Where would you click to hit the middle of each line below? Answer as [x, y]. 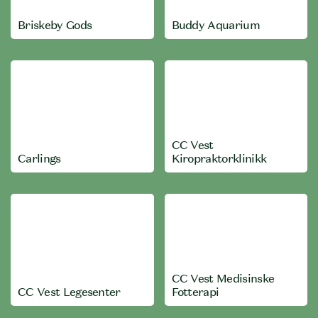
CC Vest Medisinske [223, 278]
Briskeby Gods [55, 25]
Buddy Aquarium [215, 25]
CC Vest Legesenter [69, 292]
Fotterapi [195, 292]
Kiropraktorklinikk [219, 158]
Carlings [39, 158]
